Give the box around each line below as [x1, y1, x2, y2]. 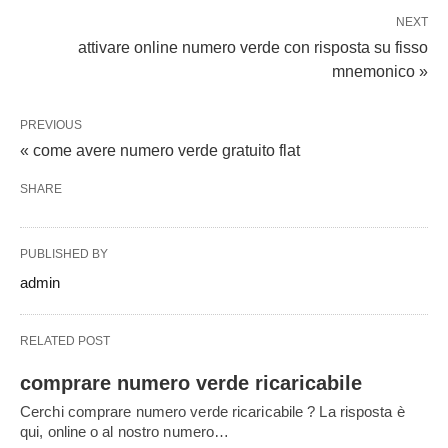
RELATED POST [20, 334, 110, 348]
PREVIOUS [20, 118, 82, 132]
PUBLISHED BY [20, 247, 108, 261]
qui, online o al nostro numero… [20, 423, 230, 440]
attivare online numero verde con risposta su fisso [78, 39, 428, 56]
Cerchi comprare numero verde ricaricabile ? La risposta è [20, 403, 405, 420]
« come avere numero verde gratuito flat [20, 142, 300, 159]
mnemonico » [332, 63, 428, 80]
